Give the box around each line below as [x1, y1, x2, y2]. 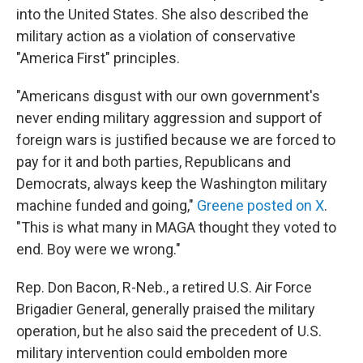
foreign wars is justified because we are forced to [16, 131, 335, 148]
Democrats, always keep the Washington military [16, 175, 327, 192]
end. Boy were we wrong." [16, 241, 181, 258]
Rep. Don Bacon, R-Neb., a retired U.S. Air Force [16, 279, 312, 296]
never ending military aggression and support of [16, 109, 322, 126]
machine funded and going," [16, 197, 197, 214]
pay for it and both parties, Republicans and [16, 153, 291, 170]
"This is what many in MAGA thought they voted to [16, 219, 336, 236]
